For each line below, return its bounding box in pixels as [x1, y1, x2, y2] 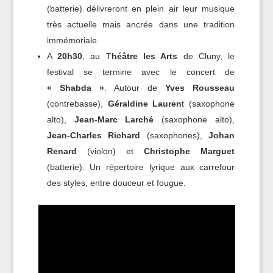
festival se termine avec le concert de [46, 67, 235, 77]
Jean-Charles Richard [46, 130, 141, 141]
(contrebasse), [46, 99, 108, 109]
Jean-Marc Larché [74, 115, 154, 125]
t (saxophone [182, 99, 235, 109]
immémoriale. [46, 35, 99, 46]
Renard [46, 146, 77, 157]
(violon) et [76, 146, 144, 157]
